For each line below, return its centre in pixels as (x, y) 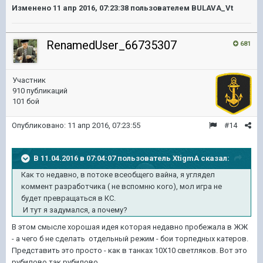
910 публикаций (40, 90)
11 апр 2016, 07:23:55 (104, 125)
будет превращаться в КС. (69, 198)
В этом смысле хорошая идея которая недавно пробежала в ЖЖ (130, 227)
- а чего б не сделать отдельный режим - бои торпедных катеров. (130, 238)
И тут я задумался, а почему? (76, 210)
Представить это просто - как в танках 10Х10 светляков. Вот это (129, 250)
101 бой (26, 101)
